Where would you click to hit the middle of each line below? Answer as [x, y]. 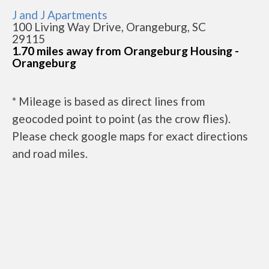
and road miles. [50, 153]
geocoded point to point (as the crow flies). [121, 119]
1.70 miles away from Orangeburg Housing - [125, 51]
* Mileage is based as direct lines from [108, 101]
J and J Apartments [60, 15]
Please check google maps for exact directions [130, 136]
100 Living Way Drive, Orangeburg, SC [109, 27]
